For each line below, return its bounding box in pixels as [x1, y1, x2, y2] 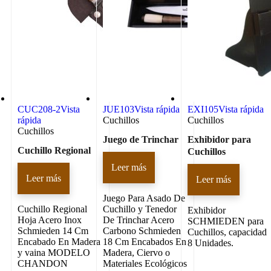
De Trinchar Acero [102, 214, 174, 225]
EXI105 [188, 103, 219, 114]
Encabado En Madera [18, 236, 100, 247]
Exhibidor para [188, 134, 252, 145]
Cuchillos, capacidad [188, 226, 267, 237]
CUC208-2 [18, 103, 60, 114]
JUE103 [102, 103, 134, 114]
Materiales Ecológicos [102, 258, 187, 269]
